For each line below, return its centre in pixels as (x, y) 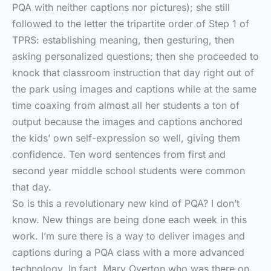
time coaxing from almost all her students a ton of (126, 105)
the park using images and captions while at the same (134, 89)
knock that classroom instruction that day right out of (133, 73)
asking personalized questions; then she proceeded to (135, 56)
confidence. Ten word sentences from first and (119, 154)
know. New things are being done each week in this (129, 220)
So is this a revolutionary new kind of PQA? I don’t (126, 203)
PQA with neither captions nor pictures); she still (121, 7)
